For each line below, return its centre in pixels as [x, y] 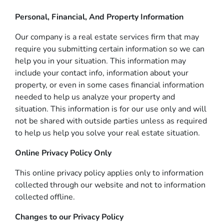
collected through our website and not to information [110, 185]
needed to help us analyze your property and [95, 97]
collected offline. [45, 197]
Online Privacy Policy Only [63, 153]
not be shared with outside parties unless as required [111, 121]
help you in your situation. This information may [100, 61]
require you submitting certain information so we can [110, 49]
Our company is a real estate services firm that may [107, 37]
